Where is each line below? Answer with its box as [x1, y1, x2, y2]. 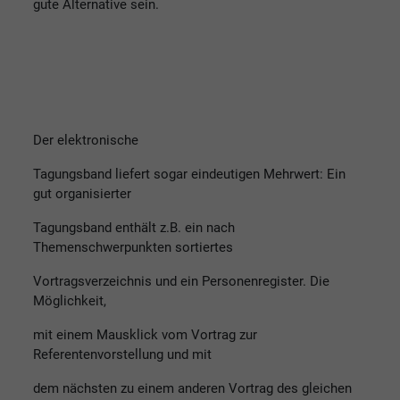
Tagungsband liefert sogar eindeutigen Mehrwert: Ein [33, 165, 346, 182]
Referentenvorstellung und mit [33, 346, 212, 362]
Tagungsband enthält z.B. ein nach [33, 219, 235, 236]
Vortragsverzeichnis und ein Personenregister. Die [33, 272, 329, 289]
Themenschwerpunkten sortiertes [33, 238, 233, 255]
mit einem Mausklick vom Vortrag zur [33, 326, 257, 343]
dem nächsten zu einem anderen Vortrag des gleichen [33, 379, 352, 396]
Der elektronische [33, 131, 138, 148]
